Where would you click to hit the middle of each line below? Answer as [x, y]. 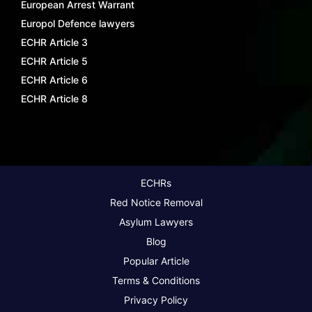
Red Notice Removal [156, 202]
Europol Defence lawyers [78, 23]
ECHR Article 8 [54, 98]
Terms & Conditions [156, 280]
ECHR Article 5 [54, 61]
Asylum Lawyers [156, 221]
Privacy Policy [156, 299]
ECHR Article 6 [54, 79]
